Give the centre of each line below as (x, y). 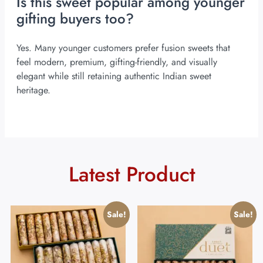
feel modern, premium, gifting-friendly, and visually (117, 62)
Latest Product (131, 175)
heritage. (33, 90)
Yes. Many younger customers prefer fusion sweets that (123, 48)
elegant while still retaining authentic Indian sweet (114, 76)
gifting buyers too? (75, 19)
